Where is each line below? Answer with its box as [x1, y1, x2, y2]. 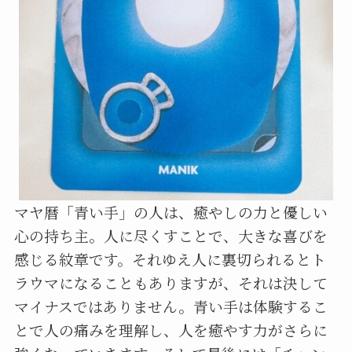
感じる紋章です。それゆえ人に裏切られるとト [13, 248, 326, 270]
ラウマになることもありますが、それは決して [13, 272, 328, 294]
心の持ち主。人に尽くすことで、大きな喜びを [13, 225, 328, 247]
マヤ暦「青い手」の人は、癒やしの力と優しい [13, 201, 328, 223]
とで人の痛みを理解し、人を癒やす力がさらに [13, 319, 328, 341]
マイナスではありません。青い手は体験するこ [13, 295, 328, 317]
